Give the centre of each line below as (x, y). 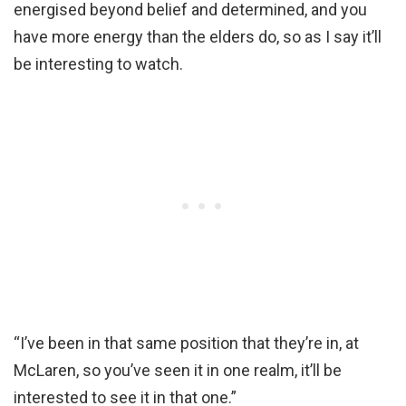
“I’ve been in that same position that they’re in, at (186, 343)
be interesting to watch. (98, 63)
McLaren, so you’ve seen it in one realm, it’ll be (178, 370)
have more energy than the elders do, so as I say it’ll (198, 36)
